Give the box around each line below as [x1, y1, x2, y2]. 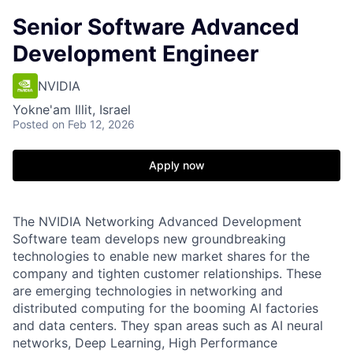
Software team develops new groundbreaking [13, 231, 286, 247]
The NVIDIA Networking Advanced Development [13, 214, 302, 229]
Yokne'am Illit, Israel [13, 102, 131, 117]
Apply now [148, 158, 205, 172]
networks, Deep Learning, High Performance [13, 335, 277, 351]
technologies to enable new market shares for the [13, 248, 310, 264]
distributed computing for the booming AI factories [13, 300, 318, 316]
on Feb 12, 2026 [52, 117, 135, 131]
